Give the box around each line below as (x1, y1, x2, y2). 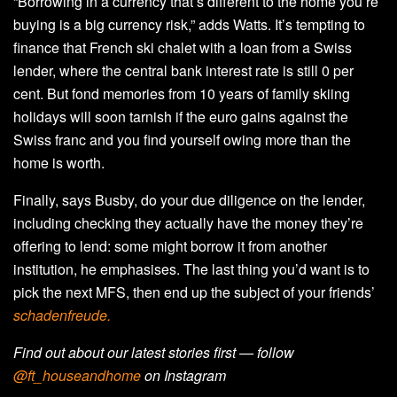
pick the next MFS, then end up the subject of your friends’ (13, 281, 375, 302)
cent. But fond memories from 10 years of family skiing (13, 82, 350, 104)
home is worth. (13, 152, 108, 173)
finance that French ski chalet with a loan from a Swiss (13, 36, 352, 58)
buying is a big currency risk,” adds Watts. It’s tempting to (13, 13, 365, 35)
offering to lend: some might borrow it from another (13, 235, 327, 256)
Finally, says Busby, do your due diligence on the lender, (13, 189, 365, 210)
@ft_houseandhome (13, 364, 141, 385)
